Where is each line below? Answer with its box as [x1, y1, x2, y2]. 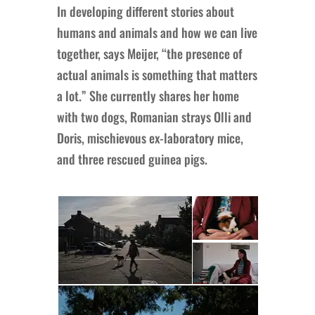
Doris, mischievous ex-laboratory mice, [56, 128, 243, 147]
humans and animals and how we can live [56, 22, 257, 41]
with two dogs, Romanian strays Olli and [56, 107, 252, 126]
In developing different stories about [56, 1, 234, 20]
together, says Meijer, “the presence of [56, 44, 242, 63]
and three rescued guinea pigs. [56, 149, 207, 168]
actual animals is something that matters [56, 65, 257, 84]
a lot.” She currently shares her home [56, 86, 239, 105]
